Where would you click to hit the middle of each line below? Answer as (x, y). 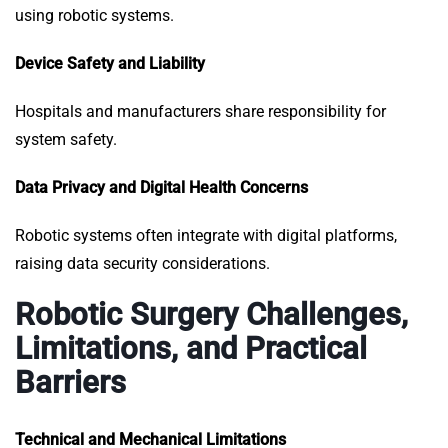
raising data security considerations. (142, 264)
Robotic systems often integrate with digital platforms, (206, 236)
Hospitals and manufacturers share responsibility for (200, 112)
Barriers (70, 383)
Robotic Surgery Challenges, (211, 315)
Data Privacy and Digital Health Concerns (161, 188)
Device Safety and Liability (110, 64)
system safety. (66, 140)
